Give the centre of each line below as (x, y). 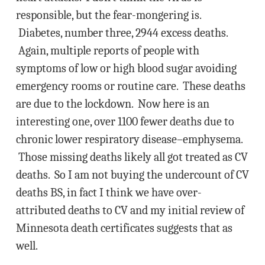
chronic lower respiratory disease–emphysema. (129, 139)
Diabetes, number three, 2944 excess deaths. (122, 33)
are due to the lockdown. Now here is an (112, 104)
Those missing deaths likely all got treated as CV (132, 157)
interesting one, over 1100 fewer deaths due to (125, 122)
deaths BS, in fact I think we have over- (109, 193)
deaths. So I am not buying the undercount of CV (132, 175)
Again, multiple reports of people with (107, 51)
